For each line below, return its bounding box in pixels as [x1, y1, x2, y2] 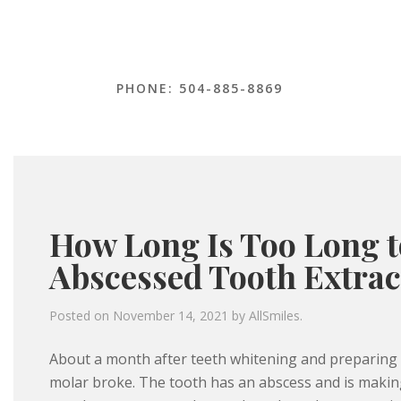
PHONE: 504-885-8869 [116, 80, 283, 98]
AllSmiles [249, 307, 300, 325]
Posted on [49, 307, 113, 325]
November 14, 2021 [113, 307, 228, 325]
